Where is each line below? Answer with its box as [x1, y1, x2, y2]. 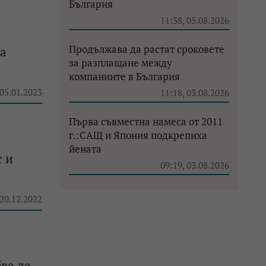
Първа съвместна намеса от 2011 [69, 115, 223, 128]
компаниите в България [69, 69, 180, 83]
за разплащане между [69, 56, 172, 69]
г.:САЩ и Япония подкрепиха [69, 128, 207, 142]
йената [69, 142, 102, 156]
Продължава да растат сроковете [69, 42, 224, 56]
